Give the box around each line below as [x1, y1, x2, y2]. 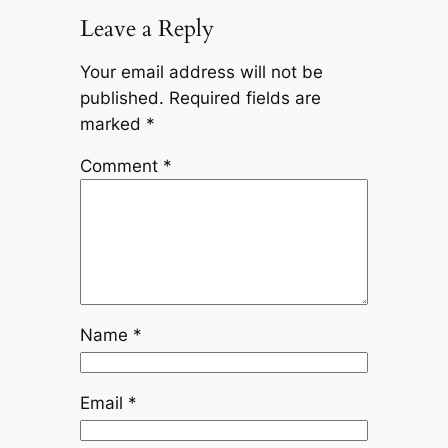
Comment [79, 156, 163, 177]
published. [79, 87, 164, 108]
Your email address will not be [79, 61, 323, 82]
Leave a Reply [79, 12, 214, 44]
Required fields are [168, 87, 321, 108]
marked [79, 113, 146, 134]
